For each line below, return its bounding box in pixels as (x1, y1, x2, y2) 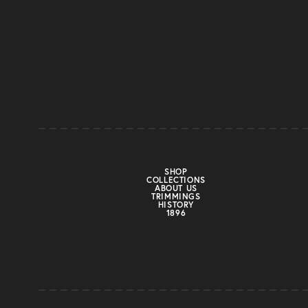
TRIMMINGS (151, 191, 201, 201)
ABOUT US (155, 183, 197, 193)
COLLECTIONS (146, 175, 206, 185)
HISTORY (157, 199, 195, 210)
